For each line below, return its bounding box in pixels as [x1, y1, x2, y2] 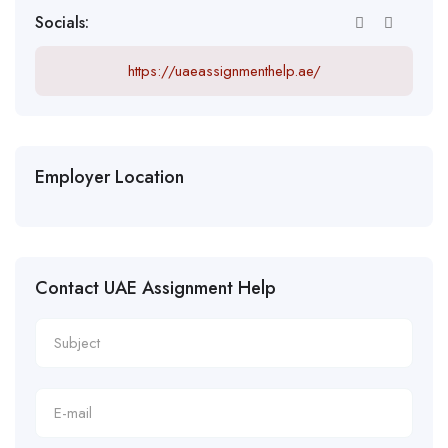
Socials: [35, 10, 89, 34]
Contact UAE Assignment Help [35, 274, 276, 301]
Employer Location [35, 163, 184, 190]
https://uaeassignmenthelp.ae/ [127, 59, 321, 82]
